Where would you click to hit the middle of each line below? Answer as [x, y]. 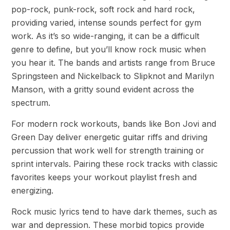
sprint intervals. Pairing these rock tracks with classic [114, 164]
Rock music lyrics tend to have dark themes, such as [114, 212]
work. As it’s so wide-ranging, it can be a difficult [105, 36]
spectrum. [31, 103]
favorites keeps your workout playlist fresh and [104, 177]
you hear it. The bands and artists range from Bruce [113, 63]
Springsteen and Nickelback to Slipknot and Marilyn [113, 76]
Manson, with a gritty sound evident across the [103, 90]
